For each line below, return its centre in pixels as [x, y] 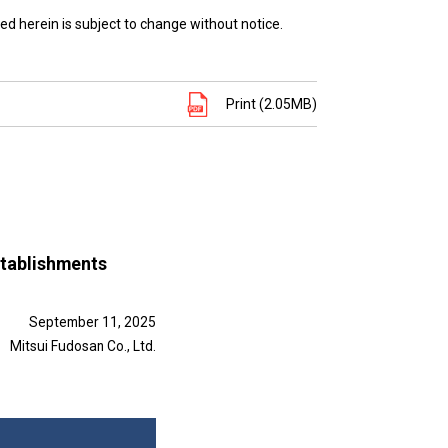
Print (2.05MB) [271, 104]
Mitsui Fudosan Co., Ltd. [83, 345]
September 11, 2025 [92, 321]
